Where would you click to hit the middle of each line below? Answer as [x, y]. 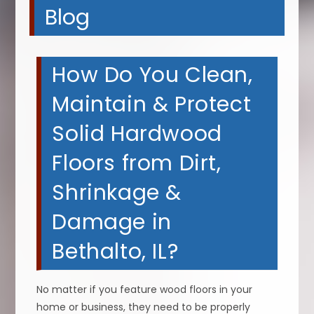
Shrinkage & [117, 192]
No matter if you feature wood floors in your [145, 289]
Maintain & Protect [152, 104]
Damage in [112, 222]
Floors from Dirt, [137, 163]
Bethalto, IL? [115, 251]
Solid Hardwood [137, 134]
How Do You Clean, [152, 75]
